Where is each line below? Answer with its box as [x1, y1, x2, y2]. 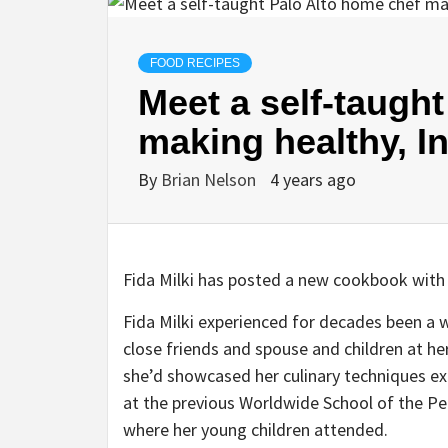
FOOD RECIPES [150, 56, 240, 71]
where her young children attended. [123, 418, 392, 442]
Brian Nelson [161, 168, 260, 192]
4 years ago [270, 168, 356, 192]
